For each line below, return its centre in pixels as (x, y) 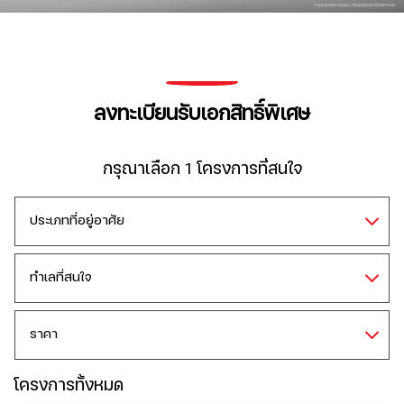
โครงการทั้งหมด (69, 386)
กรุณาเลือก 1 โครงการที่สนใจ (202, 170)
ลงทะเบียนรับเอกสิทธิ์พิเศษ (202, 114)
